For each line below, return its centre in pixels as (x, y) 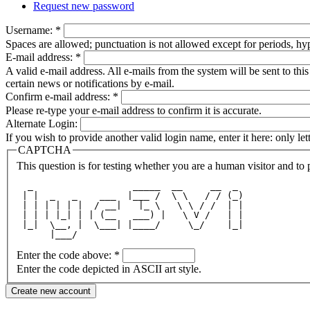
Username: (30, 30)
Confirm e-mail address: (59, 96)
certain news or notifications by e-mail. (90, 83)
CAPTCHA (45, 149)
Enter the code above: (65, 255)
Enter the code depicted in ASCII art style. (109, 269)
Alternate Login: (43, 123)
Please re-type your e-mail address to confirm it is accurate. (134, 110)
